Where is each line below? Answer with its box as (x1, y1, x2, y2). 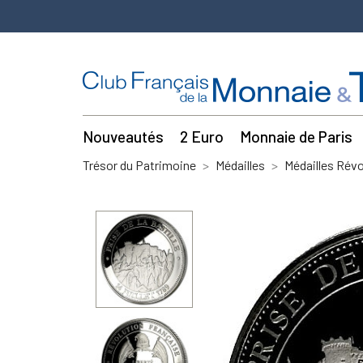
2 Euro (179, 127, 224, 146)
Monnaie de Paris (239, 127, 352, 146)
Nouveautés (83, 127, 164, 146)
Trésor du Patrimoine (83, 157, 196, 173)
